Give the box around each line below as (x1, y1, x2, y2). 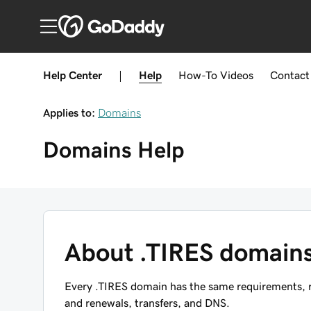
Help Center (43, 69, 102, 81)
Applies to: (43, 107, 95, 118)
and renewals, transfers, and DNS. (65, 297, 230, 308)
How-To (178, 69, 217, 81)
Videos (220, 69, 253, 81)
